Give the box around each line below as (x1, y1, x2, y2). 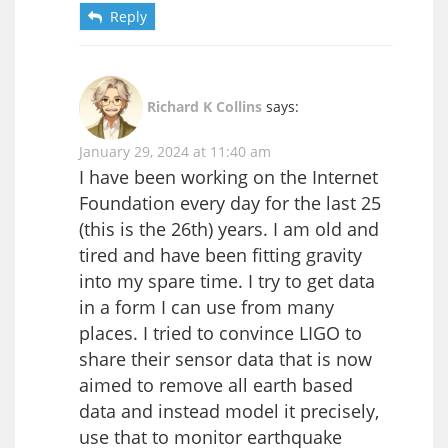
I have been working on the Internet (79, 164, 378, 189)
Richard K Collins (147, 96, 262, 116)
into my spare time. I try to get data (79, 268, 375, 293)
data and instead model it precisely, (79, 398, 379, 423)
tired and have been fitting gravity (79, 242, 362, 267)
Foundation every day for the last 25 (79, 190, 381, 215)
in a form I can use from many (79, 294, 334, 319)
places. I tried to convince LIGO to (79, 320, 362, 345)
